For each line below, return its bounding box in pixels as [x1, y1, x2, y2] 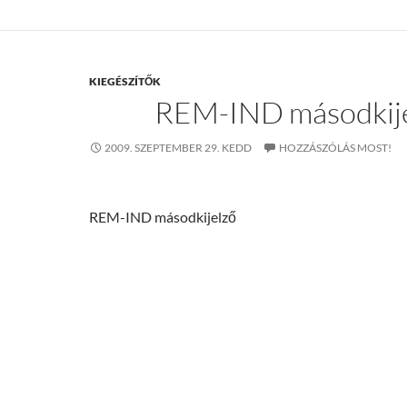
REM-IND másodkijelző [89, 208, 236, 225]
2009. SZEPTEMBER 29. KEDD [104, 141, 252, 154]
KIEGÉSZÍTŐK [89, 74, 161, 88]
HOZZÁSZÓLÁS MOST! [279, 141, 392, 154]
